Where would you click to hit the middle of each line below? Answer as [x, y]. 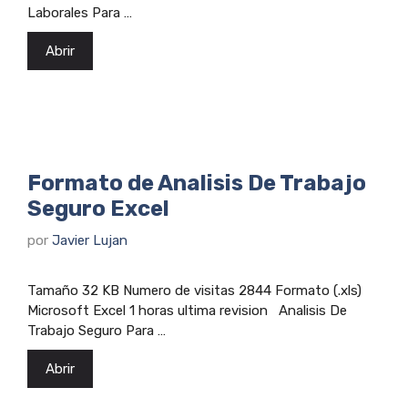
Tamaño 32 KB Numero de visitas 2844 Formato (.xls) [194, 290]
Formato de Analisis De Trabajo [197, 184]
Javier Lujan [90, 240]
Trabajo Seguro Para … [97, 330]
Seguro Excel [98, 209]
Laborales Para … [80, 13]
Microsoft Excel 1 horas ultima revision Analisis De [187, 310]
